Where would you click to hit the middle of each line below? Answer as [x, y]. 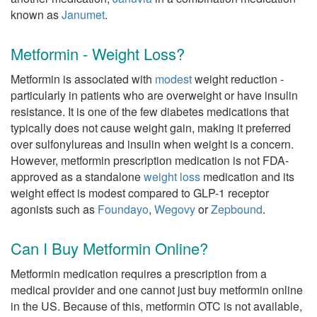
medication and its [247, 177]
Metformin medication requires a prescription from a [139, 273]
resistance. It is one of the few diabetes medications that [150, 111]
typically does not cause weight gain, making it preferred [151, 128]
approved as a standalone [77, 177]
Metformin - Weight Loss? [98, 53]
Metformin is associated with [83, 79]
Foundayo [123, 209]
